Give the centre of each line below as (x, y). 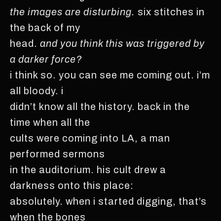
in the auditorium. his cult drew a (88, 169)
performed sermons (57, 154)
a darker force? (46, 59)
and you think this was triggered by (122, 43)
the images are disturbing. (73, 12)
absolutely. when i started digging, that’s (108, 201)
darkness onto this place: (72, 185)
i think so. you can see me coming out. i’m (110, 75)
